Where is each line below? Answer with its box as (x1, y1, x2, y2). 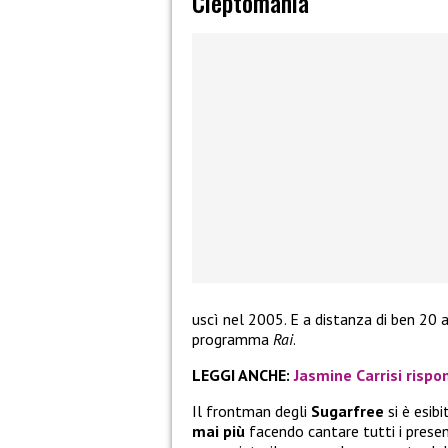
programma (192, 329, 273, 350)
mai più (192, 421, 245, 442)
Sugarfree (311, 401, 384, 422)
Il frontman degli (192, 401, 311, 422)
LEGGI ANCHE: (192, 365, 294, 386)
